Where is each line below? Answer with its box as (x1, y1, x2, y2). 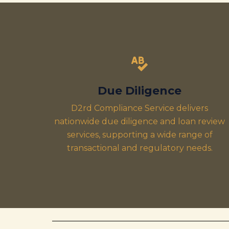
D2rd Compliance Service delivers (71, 103, 208, 113)
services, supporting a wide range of (66, 130, 213, 140)
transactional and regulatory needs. (66, 143, 213, 153)
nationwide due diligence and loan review (54, 117, 225, 126)
